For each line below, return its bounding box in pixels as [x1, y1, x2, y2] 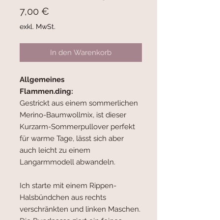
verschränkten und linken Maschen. [20, 205, 140, 214]
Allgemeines [20, 75, 64, 84]
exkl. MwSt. [20, 23, 55, 31]
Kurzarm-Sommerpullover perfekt [20, 122, 135, 132]
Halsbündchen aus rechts [20, 193, 106, 202]
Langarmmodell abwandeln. [20, 158, 115, 167]
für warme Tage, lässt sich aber [20, 134, 124, 143]
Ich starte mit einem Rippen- [20, 181, 116, 191]
